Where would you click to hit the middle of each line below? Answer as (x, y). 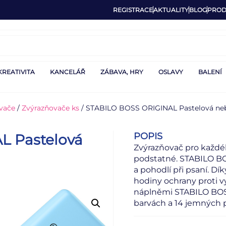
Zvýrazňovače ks (50, 108)
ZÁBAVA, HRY (122, 72)
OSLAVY (171, 72)
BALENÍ (210, 72)
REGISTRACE (133, 10)
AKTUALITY (171, 10)
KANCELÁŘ (68, 72)
